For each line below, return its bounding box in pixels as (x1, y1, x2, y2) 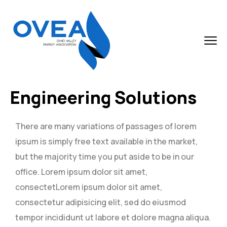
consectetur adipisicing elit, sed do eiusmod (15, 197, 186, 208)
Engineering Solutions (10, 86, 197, 109)
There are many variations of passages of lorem (15, 121, 197, 132)
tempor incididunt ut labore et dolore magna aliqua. (15, 212, 211, 223)
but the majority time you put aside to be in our (15, 151, 194, 162)
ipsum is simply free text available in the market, (15, 136, 198, 147)
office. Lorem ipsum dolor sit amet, (15, 166, 147, 177)
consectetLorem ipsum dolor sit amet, (15, 181, 162, 193)
